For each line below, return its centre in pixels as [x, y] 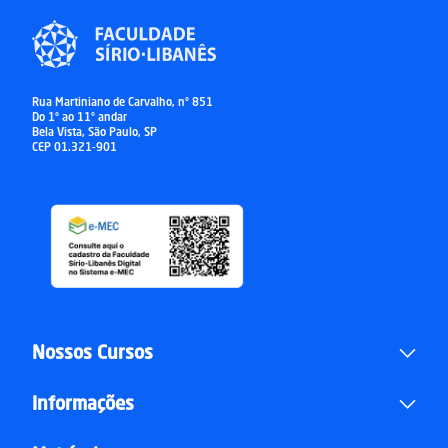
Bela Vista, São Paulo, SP [94, 134]
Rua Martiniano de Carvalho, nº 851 [122, 104]
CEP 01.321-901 [74, 149]
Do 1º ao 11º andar [79, 119]
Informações [83, 404]
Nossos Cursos [92, 353]
